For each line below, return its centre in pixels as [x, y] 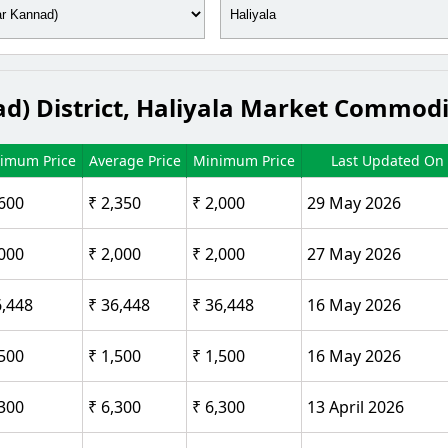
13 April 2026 [355, 406]
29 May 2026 [354, 202]
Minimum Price [244, 160]
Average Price [134, 160]
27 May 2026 [354, 253]
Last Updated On [387, 160]
